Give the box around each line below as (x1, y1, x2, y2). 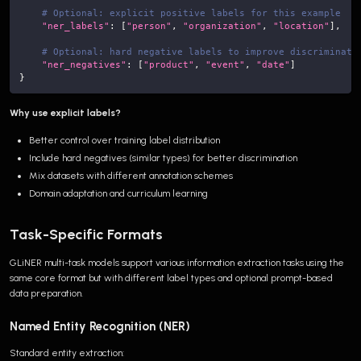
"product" (143, 58, 194, 70)
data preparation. (10, 287, 83, 299)
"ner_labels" (42, 19, 110, 31)
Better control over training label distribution (29, 134, 220, 146)
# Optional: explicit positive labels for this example (42, 6, 341, 19)
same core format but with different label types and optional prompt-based (10, 272, 333, 284)
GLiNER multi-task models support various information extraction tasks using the (10, 256, 344, 268)
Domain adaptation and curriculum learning (29, 187, 208, 199)
